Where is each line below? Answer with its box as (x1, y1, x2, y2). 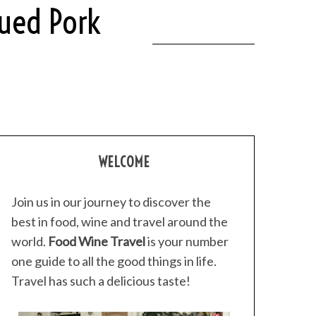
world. (11, 233, 48, 249)
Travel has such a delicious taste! (11, 273, 190, 288)
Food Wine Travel (48, 233, 145, 249)
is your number (145, 233, 229, 249)
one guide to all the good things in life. (11, 253, 217, 269)
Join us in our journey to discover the (11, 194, 211, 209)
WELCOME (98, 153, 150, 171)
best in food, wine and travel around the (11, 214, 228, 229)
